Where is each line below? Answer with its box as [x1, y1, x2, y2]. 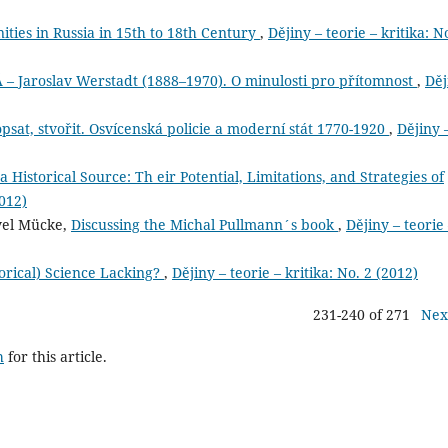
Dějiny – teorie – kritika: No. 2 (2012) [172, 263, 418, 283]
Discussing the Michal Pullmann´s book [71, 215, 338, 235]
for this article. [4, 347, 107, 367]
